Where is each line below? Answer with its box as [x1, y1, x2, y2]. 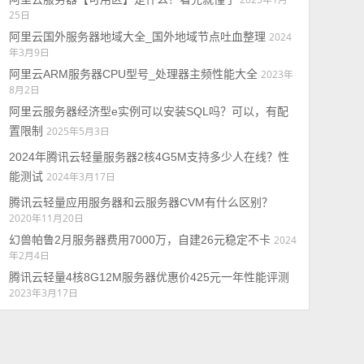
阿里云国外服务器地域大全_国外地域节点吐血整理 [8, 30, 266, 43]
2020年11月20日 [8, 211, 84, 224]
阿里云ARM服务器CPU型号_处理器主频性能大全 [8, 67, 258, 80]
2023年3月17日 [8, 286, 78, 299]
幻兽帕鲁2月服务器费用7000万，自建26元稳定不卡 [8, 233, 271, 246]
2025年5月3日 [45, 124, 110, 137]
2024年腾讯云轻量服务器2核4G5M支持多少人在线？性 [8, 150, 289, 163]
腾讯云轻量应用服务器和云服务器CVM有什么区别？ [8, 196, 273, 209]
